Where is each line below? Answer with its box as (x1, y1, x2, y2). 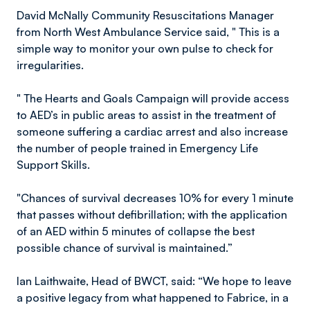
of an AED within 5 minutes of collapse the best (17, 224, 255, 238)
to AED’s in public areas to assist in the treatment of (17, 108, 276, 122)
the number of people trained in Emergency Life (17, 141, 258, 155)
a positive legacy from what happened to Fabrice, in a (17, 291, 289, 304)
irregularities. (17, 58, 84, 72)
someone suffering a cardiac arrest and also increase (17, 125, 288, 138)
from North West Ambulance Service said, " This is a (17, 25, 280, 39)
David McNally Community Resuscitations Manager (17, 8, 274, 22)
